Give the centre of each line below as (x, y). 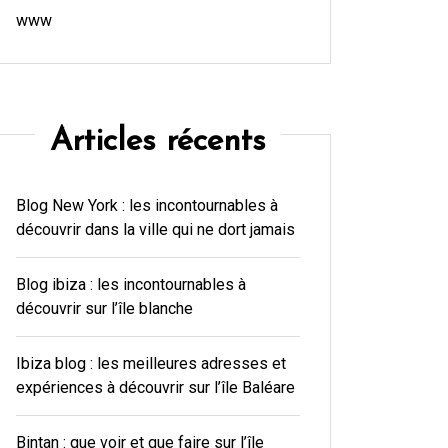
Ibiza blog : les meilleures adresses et (150, 364)
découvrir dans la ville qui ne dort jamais (155, 230)
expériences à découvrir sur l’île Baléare (155, 388)
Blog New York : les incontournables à (146, 206)
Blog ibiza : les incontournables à (130, 285)
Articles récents (157, 142)
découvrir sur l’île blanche (104, 309)
